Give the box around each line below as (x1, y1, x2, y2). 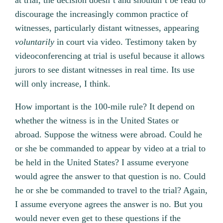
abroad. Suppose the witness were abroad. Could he (15, 129, 203, 140)
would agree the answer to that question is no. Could (15, 171, 206, 182)
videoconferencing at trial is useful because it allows (15, 51, 205, 61)
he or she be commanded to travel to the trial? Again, (15, 185, 208, 196)
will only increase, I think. (15, 79, 111, 89)
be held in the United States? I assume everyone (15, 157, 189, 168)
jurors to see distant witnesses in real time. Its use (15, 65, 195, 75)
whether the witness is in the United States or (15, 115, 179, 126)
